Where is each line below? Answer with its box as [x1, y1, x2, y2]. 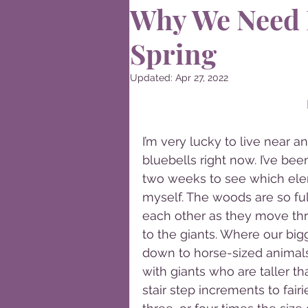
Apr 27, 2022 [175, 72, 228, 83]
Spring [130, 35, 217, 71]
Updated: [130, 72, 175, 83]
